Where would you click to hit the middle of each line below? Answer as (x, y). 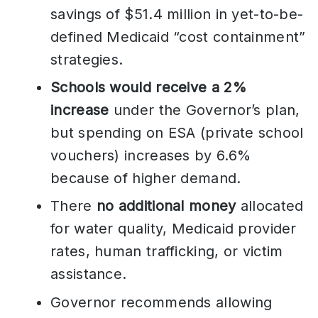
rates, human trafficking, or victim (167, 252)
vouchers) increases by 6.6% (151, 156)
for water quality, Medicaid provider (174, 229)
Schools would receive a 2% (148, 88)
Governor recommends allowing (161, 302)
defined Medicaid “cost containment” (178, 37)
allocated (270, 206)
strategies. (87, 59)
